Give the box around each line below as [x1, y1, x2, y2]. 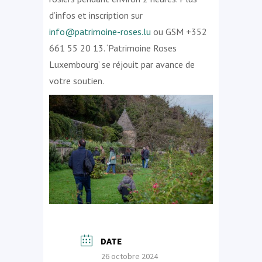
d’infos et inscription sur [49, 9, 143, 21]
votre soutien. [49, 75, 104, 87]
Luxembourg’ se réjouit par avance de [49, 58, 195, 70]
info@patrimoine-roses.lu [49, 26, 151, 37]
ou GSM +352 [151, 26, 207, 37]
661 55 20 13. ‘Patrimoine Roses [49, 42, 177, 54]
